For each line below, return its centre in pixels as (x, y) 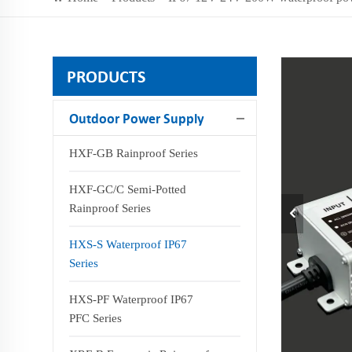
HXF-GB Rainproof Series (134, 153)
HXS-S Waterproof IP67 (128, 244)
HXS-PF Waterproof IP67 (132, 299)
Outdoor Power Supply (137, 118)
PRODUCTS (106, 76)
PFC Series (96, 318)
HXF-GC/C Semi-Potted (128, 189)
